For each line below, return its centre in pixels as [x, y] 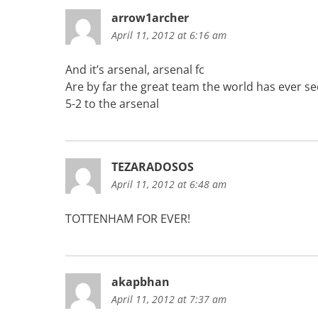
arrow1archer [150, 17]
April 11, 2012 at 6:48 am [169, 184]
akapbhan [141, 281]
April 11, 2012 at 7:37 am [169, 299]
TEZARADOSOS [153, 166]
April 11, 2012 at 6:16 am [169, 35]
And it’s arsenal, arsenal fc [135, 69]
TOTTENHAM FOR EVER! [128, 218]
